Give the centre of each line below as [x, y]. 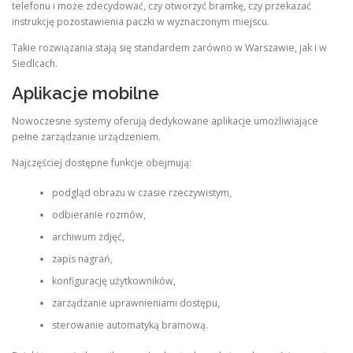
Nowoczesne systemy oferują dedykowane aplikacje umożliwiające [165, 121]
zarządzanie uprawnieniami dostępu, [136, 303]
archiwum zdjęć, [88, 237]
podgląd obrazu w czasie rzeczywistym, [141, 193]
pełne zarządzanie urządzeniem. [86, 136]
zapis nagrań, [82, 259]
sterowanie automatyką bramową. [130, 325]
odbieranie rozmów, [98, 215]
